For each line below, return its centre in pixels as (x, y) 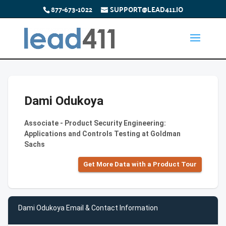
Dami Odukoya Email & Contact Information (88, 208)
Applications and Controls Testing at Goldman (102, 134)
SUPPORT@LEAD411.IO (146, 9)
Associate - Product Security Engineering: (95, 123)
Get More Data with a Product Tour (140, 164)
